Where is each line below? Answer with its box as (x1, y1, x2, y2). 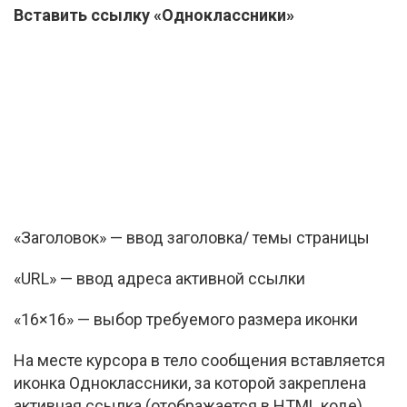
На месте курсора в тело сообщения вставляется (14, 351, 385, 370)
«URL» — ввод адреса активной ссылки (14, 269, 305, 288)
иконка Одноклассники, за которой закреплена (14, 373, 366, 392)
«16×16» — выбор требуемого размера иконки (14, 310, 358, 329)
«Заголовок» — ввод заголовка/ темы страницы (14, 228, 370, 247)
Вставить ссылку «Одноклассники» (14, 5, 294, 25)
